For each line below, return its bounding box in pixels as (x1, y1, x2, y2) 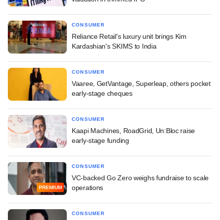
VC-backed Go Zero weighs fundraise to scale (72, 173, 209, 182)
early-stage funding (72, 136, 129, 144)
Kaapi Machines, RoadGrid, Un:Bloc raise (72, 126, 195, 135)
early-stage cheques (72, 89, 133, 97)
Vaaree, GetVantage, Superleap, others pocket (72, 79, 211, 87)
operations (72, 183, 104, 192)
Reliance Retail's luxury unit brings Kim (72, 32, 187, 40)
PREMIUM (39, 185, 62, 191)
